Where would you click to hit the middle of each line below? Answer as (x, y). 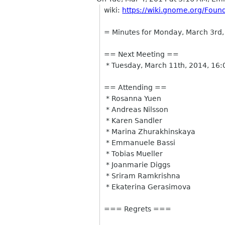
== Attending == (136, 87)
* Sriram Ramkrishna (142, 176)
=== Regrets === (138, 209)
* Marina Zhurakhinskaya (150, 132)
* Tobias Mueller (134, 154)
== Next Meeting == (142, 54)
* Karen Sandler (133, 121)
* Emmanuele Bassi (140, 143)
